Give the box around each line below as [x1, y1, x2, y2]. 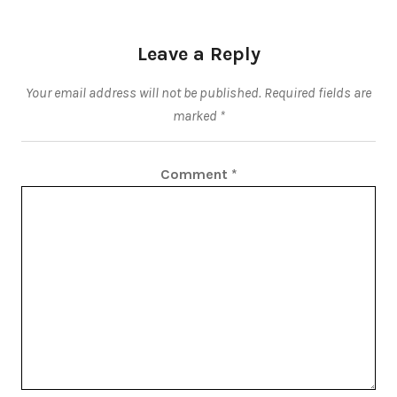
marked [172, 106, 220, 124]
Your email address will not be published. [26, 83, 261, 101]
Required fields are [264, 83, 371, 101]
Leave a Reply [136, 42, 261, 66]
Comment [160, 165, 231, 183]
